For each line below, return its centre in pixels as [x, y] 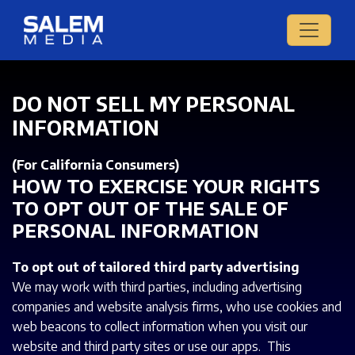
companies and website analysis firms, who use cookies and [177, 307]
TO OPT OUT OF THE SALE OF [150, 208]
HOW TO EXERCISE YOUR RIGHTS [166, 186]
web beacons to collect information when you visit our [160, 327]
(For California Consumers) [95, 165]
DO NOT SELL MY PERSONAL [153, 104]
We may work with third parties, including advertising [157, 287]
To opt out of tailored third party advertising [156, 267]
